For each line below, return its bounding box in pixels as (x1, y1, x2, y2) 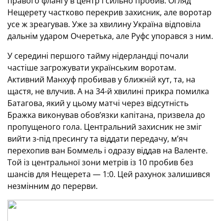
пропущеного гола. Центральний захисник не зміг (7, 121, 202, 132)
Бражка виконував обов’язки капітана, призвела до (7, 110, 205, 120)
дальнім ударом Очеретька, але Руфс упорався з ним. (7, 31, 213, 41)
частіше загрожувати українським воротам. (7, 62, 176, 73)
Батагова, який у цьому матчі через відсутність (7, 98, 188, 109)
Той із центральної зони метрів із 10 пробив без (7, 157, 193, 168)
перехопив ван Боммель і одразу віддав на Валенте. (7, 145, 208, 156)
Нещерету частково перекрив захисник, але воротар (7, 7, 212, 18)
